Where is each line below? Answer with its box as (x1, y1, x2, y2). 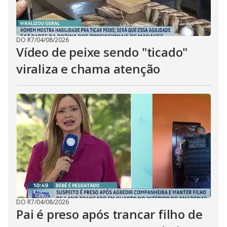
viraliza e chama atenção (16, 60, 161, 77)
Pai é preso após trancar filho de (16, 206, 203, 222)
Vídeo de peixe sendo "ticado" (16, 44, 188, 60)
